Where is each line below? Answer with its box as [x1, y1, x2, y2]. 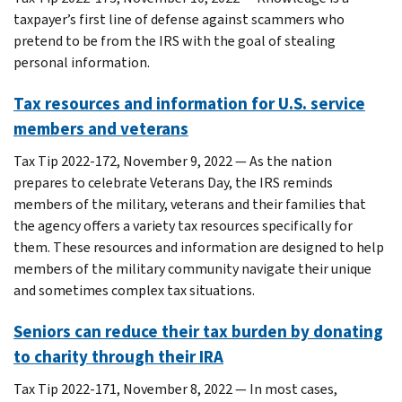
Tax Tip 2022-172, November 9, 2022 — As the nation [13, 151, 332, 170]
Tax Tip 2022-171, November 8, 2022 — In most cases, [13, 379, 337, 398]
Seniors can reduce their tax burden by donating [13, 319, 383, 343]
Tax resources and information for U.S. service [13, 92, 365, 115]
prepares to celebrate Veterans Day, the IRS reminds [13, 172, 333, 192]
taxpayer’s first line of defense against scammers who [13, 9, 345, 29]
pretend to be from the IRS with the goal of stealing [13, 31, 336, 50]
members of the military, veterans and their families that [13, 194, 366, 214]
